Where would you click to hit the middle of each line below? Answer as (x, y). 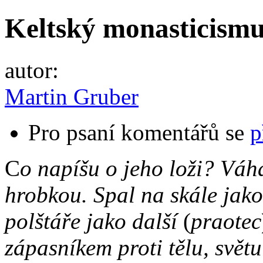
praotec (226, 221)
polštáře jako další (94, 221)
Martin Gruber (72, 96)
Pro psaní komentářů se (139, 132)
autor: (35, 70)
